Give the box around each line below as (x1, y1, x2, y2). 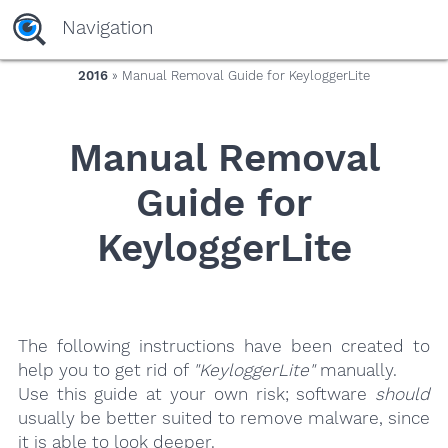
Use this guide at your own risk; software (17, 384, 376, 405)
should (375, 384, 431, 405)
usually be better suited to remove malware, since (17, 408, 431, 429)
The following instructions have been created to (17, 336, 431, 357)
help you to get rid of (17, 360, 193, 381)
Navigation (61, 16, 153, 40)
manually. (314, 360, 397, 381)
